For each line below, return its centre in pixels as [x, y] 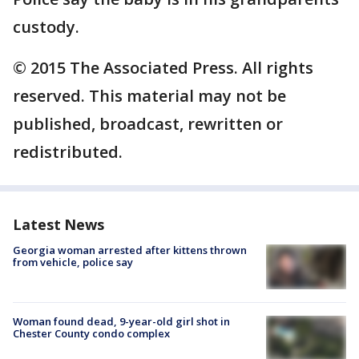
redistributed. [68, 152]
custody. [46, 27]
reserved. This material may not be [149, 96]
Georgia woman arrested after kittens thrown [130, 250]
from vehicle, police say [73, 262]
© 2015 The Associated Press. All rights [163, 68]
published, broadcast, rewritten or [148, 124]
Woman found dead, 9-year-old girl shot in [121, 322]
